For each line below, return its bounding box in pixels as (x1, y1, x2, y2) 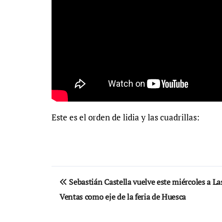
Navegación (51, 165, 138, 186)
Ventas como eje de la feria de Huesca (59, 191, 186, 203)
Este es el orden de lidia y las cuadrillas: (52, 111, 200, 123)
